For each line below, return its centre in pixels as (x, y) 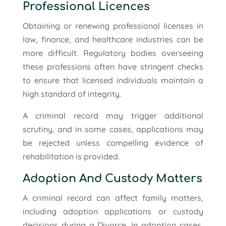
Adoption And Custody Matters (112, 178)
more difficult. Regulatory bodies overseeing (113, 53)
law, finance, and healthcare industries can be (113, 39)
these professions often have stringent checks (113, 66)
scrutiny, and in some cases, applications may (113, 129)
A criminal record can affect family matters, (113, 197)
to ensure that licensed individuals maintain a (113, 80)
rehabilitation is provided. (71, 156)
